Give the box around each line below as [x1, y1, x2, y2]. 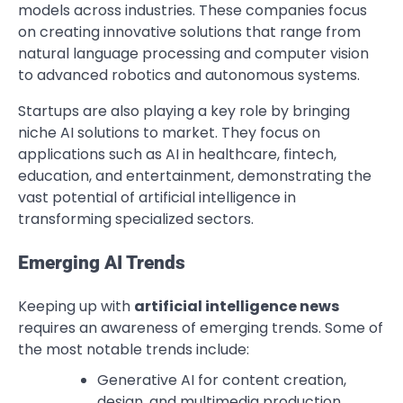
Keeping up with [18, 295, 134, 317]
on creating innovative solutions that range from [18, 22, 361, 43]
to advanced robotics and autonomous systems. [18, 65, 360, 86]
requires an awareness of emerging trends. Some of [18, 317, 383, 338]
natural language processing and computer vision [18, 43, 369, 65]
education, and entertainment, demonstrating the [18, 166, 372, 187]
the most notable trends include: [18, 338, 249, 360]
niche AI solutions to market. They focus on [18, 122, 320, 144]
